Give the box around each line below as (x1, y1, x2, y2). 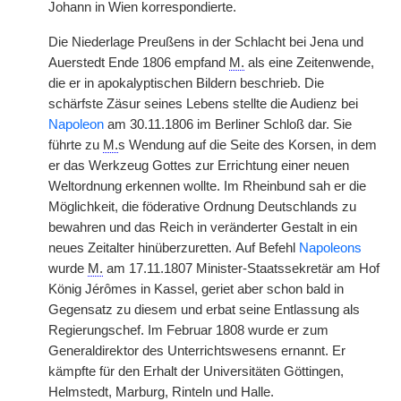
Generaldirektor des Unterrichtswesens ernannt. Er (48, 344, 346, 358)
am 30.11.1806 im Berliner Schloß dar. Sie (104, 117, 352, 132)
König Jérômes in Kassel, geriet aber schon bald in (48, 282, 344, 296)
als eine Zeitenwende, (244, 55, 374, 70)
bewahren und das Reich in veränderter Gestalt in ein (48, 220, 357, 235)
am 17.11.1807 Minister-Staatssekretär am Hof (103, 261, 380, 276)
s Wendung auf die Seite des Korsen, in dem (118, 138, 377, 152)
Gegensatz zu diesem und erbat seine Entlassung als (48, 303, 360, 317)
